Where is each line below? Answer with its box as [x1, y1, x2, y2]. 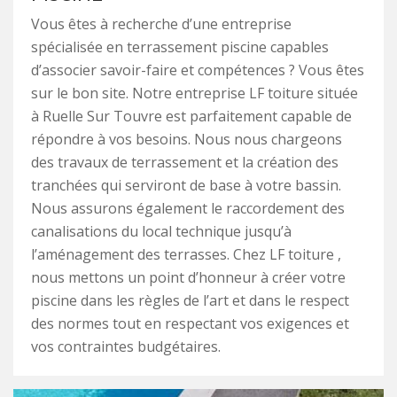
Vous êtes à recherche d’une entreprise [31, 14, 292, 35]
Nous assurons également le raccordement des [31, 198, 345, 219]
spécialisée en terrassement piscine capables [31, 37, 329, 58]
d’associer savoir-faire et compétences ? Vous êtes [31, 60, 364, 81]
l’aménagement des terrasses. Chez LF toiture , [31, 245, 341, 265]
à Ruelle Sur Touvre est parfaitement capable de [31, 106, 352, 127]
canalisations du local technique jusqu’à [31, 222, 292, 242]
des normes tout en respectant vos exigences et [31, 314, 349, 334]
